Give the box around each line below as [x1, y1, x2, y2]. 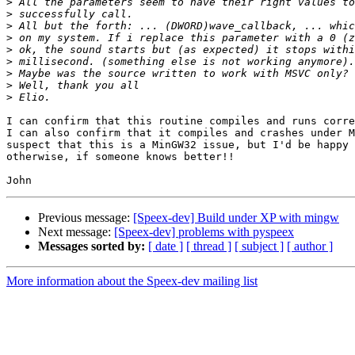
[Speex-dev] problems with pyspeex [114, 225, 294, 239]
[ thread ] [186, 239, 231, 254]
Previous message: [38, 211, 133, 225]
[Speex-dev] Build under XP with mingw [133, 211, 339, 225]
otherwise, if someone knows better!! [6, 151, 235, 163]
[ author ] [287, 239, 333, 254]
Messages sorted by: [38, 239, 145, 254]
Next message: [38, 225, 114, 239]
